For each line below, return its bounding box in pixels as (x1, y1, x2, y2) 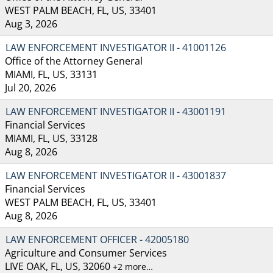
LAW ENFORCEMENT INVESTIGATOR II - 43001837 (5, 168, 226, 182)
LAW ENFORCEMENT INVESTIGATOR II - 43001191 (5, 104, 226, 118)
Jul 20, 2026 (5, 80, 56, 94)
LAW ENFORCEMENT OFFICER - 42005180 (5, 232, 189, 246)
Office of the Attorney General (5, 54, 143, 68)
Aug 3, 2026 (5, 16, 57, 30)
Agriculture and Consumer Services (5, 246, 167, 260)
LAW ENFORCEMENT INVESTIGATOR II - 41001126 (5, 40, 226, 54)
